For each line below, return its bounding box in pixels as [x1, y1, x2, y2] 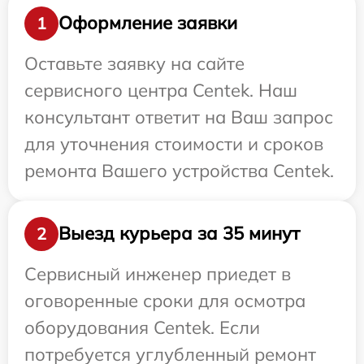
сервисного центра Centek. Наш [24, 78, 297, 102]
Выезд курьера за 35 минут [58, 222, 300, 245]
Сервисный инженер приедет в [24, 262, 291, 285]
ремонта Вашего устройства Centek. [24, 158, 334, 182]
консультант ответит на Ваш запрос [24, 105, 333, 128]
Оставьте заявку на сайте [24, 51, 245, 75]
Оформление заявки [58, 11, 237, 35]
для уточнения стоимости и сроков [24, 132, 323, 155]
